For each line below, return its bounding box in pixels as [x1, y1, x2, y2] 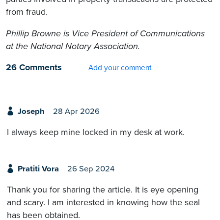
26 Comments [6, 61, 62, 73]
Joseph [17, 106, 45, 116]
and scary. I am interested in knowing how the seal [7, 197, 200, 208]
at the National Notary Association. [6, 40, 140, 52]
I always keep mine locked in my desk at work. [7, 126, 185, 137]
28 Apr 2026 [53, 106, 100, 116]
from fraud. [6, 6, 48, 17]
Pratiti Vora [17, 164, 59, 174]
